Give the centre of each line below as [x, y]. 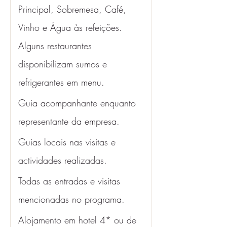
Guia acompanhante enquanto [79, 103]
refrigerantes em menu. [63, 82]
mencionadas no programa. [73, 199]
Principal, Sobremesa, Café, [74, 9]
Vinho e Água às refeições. [72, 27]
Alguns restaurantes [56, 46]
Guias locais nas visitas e [68, 142]
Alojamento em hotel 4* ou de [79, 220]
